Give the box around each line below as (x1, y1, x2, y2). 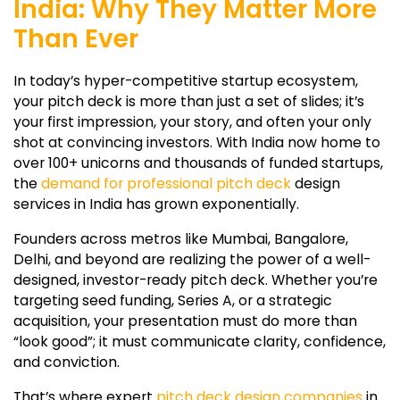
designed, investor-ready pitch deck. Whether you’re (13, 269, 378, 290)
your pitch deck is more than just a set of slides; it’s (13, 90, 364, 112)
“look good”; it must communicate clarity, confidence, (13, 330, 386, 352)
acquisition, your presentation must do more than (13, 310, 357, 331)
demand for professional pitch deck (41, 172, 291, 194)
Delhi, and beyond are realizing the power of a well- (13, 248, 371, 270)
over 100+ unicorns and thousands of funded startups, (13, 152, 383, 173)
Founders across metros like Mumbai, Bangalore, (13, 228, 348, 249)
